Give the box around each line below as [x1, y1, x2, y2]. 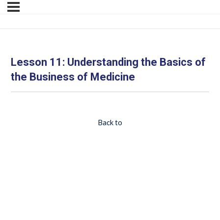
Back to [98, 118, 122, 127]
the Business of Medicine [10, 70, 135, 83]
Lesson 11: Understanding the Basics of [10, 55, 206, 68]
